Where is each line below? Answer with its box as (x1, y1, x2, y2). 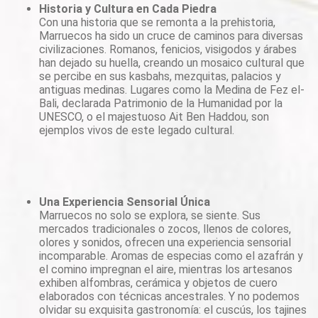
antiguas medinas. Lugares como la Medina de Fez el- (39, 82, 305, 97)
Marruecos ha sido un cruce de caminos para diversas (39, 28, 303, 43)
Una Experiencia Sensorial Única (39, 194, 210, 209)
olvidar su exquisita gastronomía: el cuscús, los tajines (39, 302, 307, 317)
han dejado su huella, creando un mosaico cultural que (39, 55, 305, 70)
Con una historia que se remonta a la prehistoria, (39, 15, 275, 29)
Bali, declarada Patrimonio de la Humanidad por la (39, 96, 283, 110)
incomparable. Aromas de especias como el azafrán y (39, 248, 303, 263)
